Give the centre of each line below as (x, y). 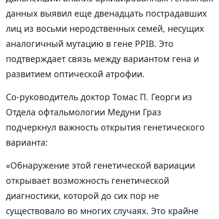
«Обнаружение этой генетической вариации (100, 165)
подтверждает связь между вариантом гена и (102, 58)
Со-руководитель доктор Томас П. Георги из (99, 97)
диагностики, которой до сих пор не (82, 195)
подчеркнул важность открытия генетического (105, 127)
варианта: (27, 142)
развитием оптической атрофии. (75, 74)
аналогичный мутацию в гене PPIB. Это (90, 43)
